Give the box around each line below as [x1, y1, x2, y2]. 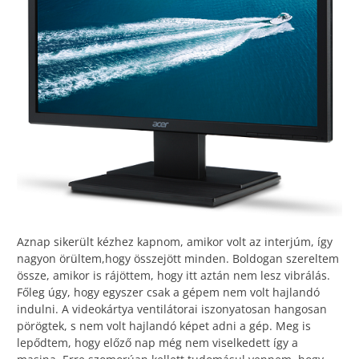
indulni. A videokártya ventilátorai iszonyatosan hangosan [17, 301, 327, 317]
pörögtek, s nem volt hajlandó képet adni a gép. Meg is [17, 318, 311, 334]
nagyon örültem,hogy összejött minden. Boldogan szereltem [17, 251, 339, 267]
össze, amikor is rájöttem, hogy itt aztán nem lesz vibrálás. [17, 268, 330, 284]
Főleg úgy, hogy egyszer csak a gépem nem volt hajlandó [17, 284, 320, 301]
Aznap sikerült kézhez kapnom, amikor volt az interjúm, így [17, 234, 333, 250]
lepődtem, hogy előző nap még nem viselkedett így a [17, 335, 298, 351]
